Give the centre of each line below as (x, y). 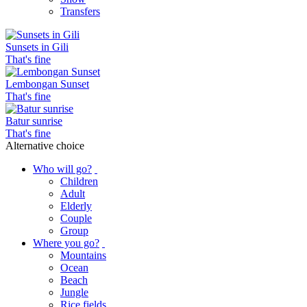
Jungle (74, 293)
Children (79, 182)
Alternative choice (45, 146)
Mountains (83, 256)
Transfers (80, 12)
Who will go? (62, 169)
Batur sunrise (34, 121)
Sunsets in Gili (37, 47)
